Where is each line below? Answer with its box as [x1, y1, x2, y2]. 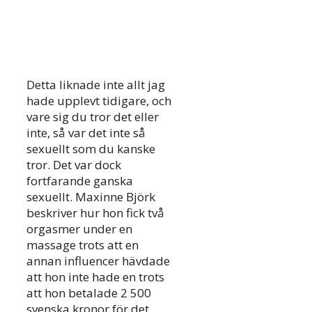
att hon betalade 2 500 [26, 285, 151, 302]
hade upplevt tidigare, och [26, 93, 171, 109]
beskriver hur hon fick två [26, 205, 164, 221]
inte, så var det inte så [26, 125, 146, 141]
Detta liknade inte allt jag [26, 77, 165, 93]
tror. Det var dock [26, 157, 121, 173]
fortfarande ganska [26, 173, 133, 189]
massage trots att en [26, 237, 139, 253]
